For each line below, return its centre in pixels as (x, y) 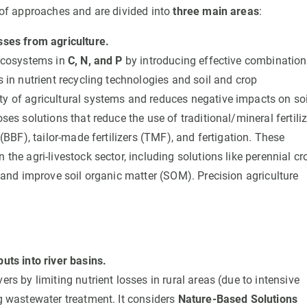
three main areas (216, 11)
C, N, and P (95, 61)
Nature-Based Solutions (238, 299)
